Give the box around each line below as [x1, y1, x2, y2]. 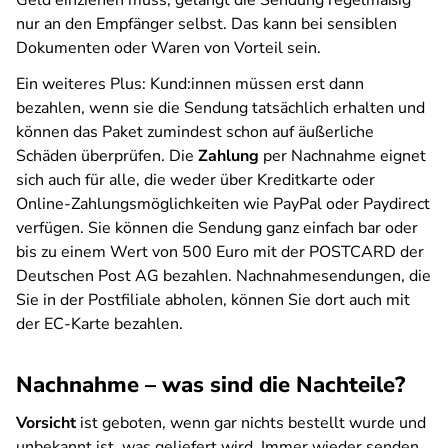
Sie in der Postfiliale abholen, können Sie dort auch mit [16, 289, 410, 311]
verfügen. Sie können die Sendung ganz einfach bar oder [16, 217, 418, 239]
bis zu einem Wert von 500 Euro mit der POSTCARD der [16, 241, 424, 263]
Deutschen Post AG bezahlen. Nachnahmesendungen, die [16, 265, 431, 287]
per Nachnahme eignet [259, 145, 426, 167]
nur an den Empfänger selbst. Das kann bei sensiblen [16, 13, 397, 35]
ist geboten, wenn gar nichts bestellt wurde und [76, 412, 426, 434]
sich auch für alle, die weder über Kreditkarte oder [16, 169, 375, 191]
